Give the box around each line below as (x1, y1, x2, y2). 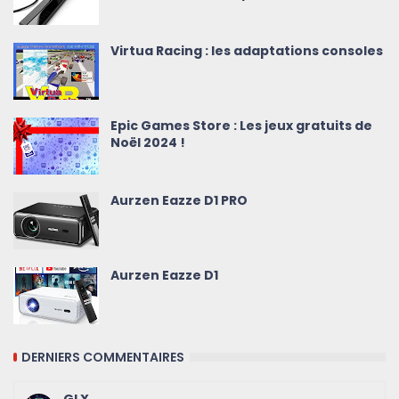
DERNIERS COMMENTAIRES (21, 347, 184, 366)
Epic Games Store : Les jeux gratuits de (110, 117, 372, 135)
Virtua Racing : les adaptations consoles (110, 42, 383, 61)
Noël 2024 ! (110, 134, 185, 152)
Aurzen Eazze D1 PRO (110, 191, 248, 210)
